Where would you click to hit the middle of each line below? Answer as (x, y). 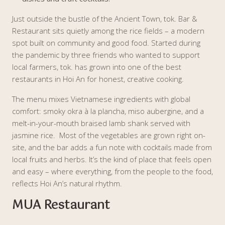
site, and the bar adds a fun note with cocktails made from (112, 147)
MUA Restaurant (61, 205)
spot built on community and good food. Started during (106, 43)
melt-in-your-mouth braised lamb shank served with (101, 123)
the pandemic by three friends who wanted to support (106, 55)
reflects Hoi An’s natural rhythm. (67, 183)
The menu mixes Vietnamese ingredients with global (101, 99)
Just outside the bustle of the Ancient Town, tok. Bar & (105, 19)
